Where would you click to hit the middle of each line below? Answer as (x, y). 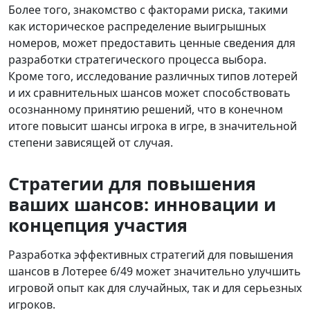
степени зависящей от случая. (91, 143)
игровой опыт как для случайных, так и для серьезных (155, 288)
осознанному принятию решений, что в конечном (146, 110)
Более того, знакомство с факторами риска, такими (148, 10)
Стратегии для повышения (132, 184)
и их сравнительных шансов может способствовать (149, 93)
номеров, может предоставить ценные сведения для (152, 43)
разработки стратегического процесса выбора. (137, 60)
